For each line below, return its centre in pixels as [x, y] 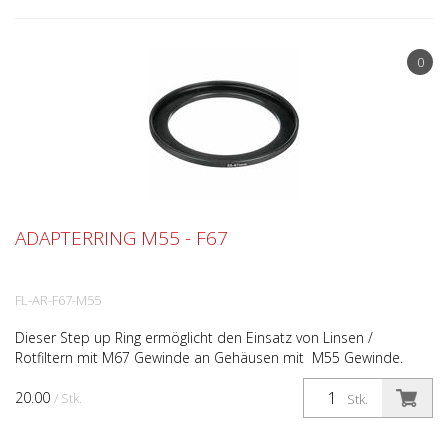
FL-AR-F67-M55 [58, 300]
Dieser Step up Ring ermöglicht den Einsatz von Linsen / [194, 337]
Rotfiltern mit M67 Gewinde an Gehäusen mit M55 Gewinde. [209, 357]
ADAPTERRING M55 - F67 [121, 238]
